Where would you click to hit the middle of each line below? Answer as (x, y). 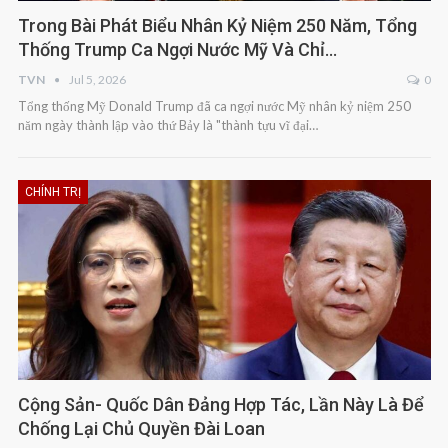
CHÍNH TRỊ (52, 192)
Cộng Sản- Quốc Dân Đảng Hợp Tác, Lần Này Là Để (220, 405)
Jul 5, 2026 (97, 80)
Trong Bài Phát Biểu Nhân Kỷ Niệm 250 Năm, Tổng (217, 26)
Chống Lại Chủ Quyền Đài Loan (141, 429)
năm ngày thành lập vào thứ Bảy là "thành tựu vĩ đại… (167, 125)
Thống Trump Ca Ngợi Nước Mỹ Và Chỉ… (177, 50)
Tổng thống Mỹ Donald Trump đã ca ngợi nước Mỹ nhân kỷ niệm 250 (214, 106)
